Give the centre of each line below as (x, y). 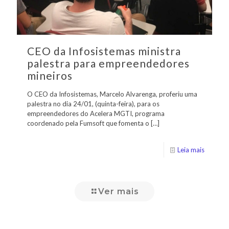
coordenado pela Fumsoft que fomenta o (88, 123)
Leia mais (191, 150)
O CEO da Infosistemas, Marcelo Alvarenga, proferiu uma (112, 94)
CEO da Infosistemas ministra (104, 51)
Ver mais (119, 192)
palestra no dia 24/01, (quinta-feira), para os (93, 104)
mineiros (50, 76)
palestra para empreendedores (108, 63)
